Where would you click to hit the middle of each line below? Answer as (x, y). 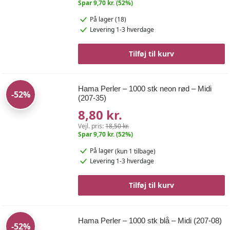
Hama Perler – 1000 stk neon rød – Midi (145, 89)
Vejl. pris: (92, 126)
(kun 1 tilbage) (136, 151)
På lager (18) (108, 20)
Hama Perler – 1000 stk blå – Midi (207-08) (150, 220)
